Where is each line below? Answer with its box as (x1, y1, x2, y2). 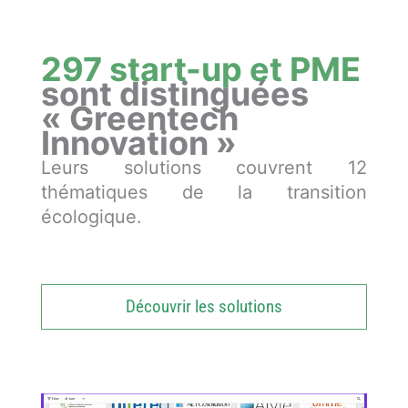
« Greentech (41, 98, 240, 139)
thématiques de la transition (41, 181, 367, 204)
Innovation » (41, 123, 238, 164)
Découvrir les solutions (126, 297, 282, 318)
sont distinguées (41, 74, 310, 115)
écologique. (41, 206, 143, 229)
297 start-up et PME (41, 49, 362, 90)
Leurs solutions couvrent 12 (41, 157, 367, 179)
